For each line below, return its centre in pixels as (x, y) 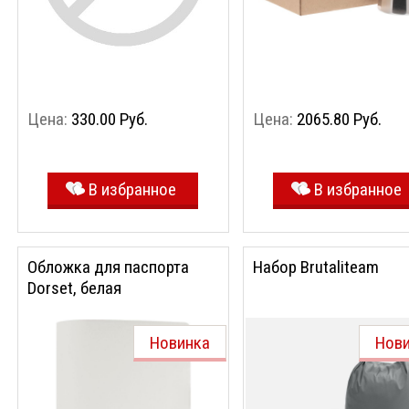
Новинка (180, 343)
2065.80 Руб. (339, 119)
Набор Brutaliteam (316, 267)
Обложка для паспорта (108, 267)
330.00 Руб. (110, 119)
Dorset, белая (74, 288)
